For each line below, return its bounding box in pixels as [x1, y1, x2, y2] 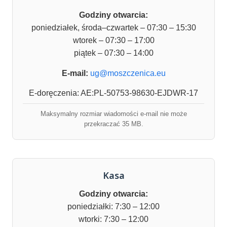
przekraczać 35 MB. [84, 120, 143, 128]
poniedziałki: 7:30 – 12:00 [67, 202, 160, 211]
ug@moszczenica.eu [90, 68, 166, 78]
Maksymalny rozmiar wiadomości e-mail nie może [40, 109, 187, 118]
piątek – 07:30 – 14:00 [73, 48, 154, 57]
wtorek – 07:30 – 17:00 [72, 35, 155, 45]
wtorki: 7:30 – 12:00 [79, 214, 148, 223]
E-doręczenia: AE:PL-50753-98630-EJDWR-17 [29, 88, 198, 97]
